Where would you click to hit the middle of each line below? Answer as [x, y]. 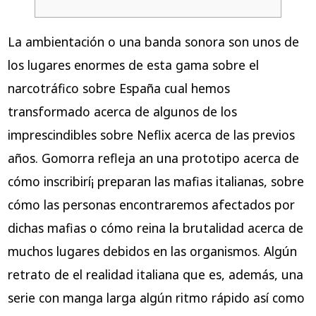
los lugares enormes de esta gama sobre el [133, 65]
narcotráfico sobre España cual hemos [119, 88]
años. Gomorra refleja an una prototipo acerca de [153, 158]
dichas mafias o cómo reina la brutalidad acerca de [155, 227]
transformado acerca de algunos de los [122, 111]
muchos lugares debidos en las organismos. [135, 251]
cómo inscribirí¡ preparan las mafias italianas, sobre [156, 181]
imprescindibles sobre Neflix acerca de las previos [151, 134]
